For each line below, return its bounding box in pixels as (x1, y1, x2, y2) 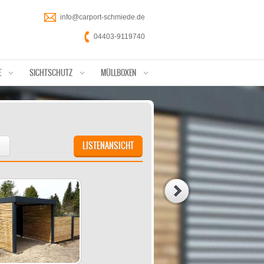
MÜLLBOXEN (101, 67, 136, 78)
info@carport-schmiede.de (60, 13, 145, 21)
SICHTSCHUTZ (29, 67, 72, 78)
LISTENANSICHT (82, 139, 134, 152)
